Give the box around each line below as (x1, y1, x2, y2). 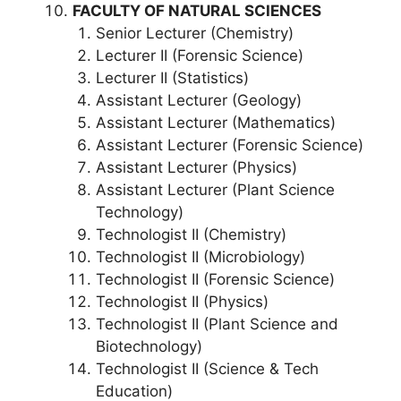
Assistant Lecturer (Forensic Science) (95, 135, 363, 154)
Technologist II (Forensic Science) (95, 269, 335, 288)
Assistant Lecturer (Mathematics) (95, 113, 336, 132)
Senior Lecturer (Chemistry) (95, 23, 294, 42)
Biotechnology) (95, 337, 202, 355)
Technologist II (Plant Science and (95, 314, 338, 333)
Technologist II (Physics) (95, 292, 269, 311)
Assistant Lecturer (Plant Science (95, 180, 335, 199)
